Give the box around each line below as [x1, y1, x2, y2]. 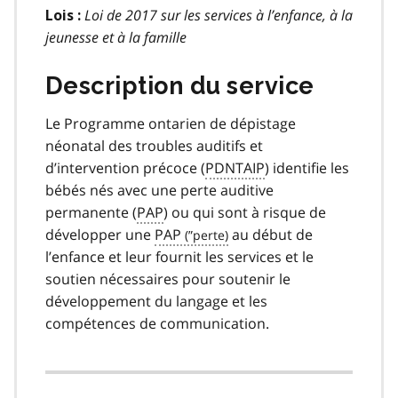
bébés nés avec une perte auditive [45, 179, 274, 200]
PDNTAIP [205, 157, 265, 178]
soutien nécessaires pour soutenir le [45, 268, 291, 289]
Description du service [45, 71, 314, 99]
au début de [228, 224, 313, 244]
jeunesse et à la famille [45, 27, 187, 47]
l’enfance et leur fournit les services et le [45, 246, 314, 267]
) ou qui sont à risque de [163, 202, 326, 222]
